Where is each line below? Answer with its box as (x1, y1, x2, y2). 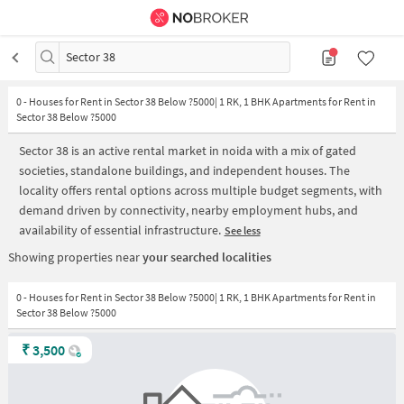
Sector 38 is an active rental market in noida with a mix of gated (19, 142, 356, 159)
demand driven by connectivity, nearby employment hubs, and (19, 201, 358, 218)
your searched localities (142, 248, 271, 265)
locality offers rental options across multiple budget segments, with (19, 181, 382, 198)
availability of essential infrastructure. (19, 221, 221, 238)
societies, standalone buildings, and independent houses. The (19, 161, 350, 179)
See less (224, 223, 261, 237)
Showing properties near (7, 248, 142, 265)
